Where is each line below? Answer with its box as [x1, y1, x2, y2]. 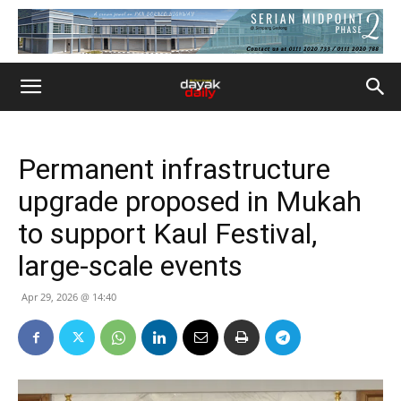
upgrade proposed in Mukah [18, 184, 362, 218]
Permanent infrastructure [18, 152, 330, 186]
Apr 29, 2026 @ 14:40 [21, 290, 116, 303]
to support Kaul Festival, [18, 217, 317, 251]
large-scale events [18, 249, 243, 283]
